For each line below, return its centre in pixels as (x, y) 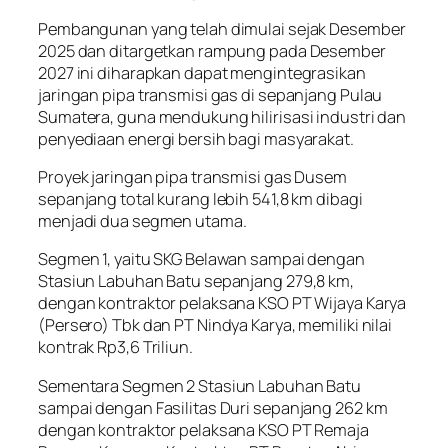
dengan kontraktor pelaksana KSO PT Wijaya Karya (222, 303)
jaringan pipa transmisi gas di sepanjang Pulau (210, 94)
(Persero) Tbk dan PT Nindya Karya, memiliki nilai (215, 325)
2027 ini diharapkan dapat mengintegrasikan (202, 72)
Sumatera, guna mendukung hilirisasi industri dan (222, 116)
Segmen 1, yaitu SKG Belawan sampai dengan (201, 259)
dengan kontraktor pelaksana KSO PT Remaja (203, 429)
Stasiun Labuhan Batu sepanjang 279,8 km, (196, 281)
